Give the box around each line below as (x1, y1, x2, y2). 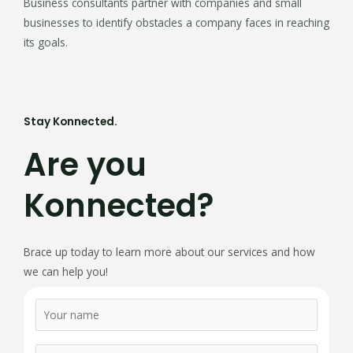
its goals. (24, 34, 68, 50)
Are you (24, 142, 147, 187)
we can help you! (24, 263, 108, 279)
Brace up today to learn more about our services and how (24, 243, 315, 259)
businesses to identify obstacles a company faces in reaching (24, 14, 329, 30)
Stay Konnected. (24, 113, 117, 129)
